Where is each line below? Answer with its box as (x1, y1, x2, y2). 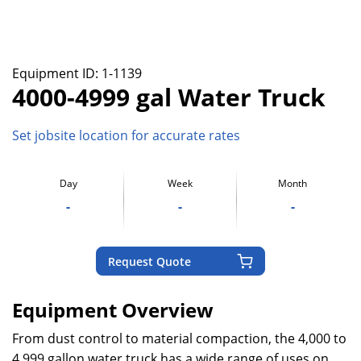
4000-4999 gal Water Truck (12, 81, 326, 114)
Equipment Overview (12, 297, 214, 324)
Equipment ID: (12, 64, 102, 82)
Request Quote (108, 253, 191, 269)
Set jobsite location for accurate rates (12, 127, 240, 145)
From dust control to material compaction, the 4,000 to (12, 330, 346, 348)
